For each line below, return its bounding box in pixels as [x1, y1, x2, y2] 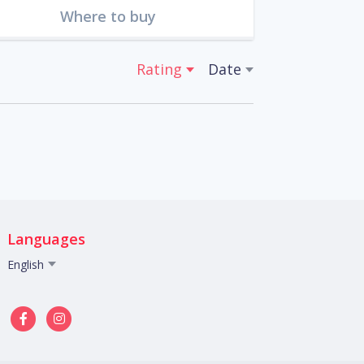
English [7, 257, 44, 273]
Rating [136, 59, 182, 80]
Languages [7, 229, 85, 249]
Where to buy [60, 6, 157, 27]
